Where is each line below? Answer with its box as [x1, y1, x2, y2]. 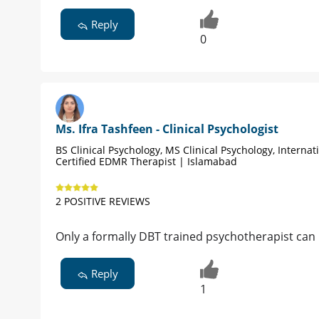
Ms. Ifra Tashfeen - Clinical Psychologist [56, 121, 278, 137]
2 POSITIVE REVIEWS [56, 194, 150, 209]
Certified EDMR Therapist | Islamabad [56, 155, 237, 169]
